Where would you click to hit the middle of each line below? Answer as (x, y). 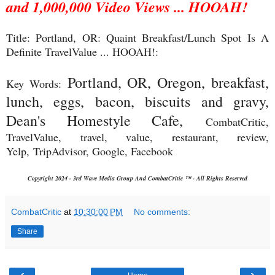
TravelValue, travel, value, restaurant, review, (137, 137)
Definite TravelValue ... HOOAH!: (84, 51)
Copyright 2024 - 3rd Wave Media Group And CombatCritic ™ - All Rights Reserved (137, 178)
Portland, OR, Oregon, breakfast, (168, 82)
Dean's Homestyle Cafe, (106, 120)
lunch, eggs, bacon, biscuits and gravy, (137, 101)
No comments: (162, 211)
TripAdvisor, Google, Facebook (103, 151)
